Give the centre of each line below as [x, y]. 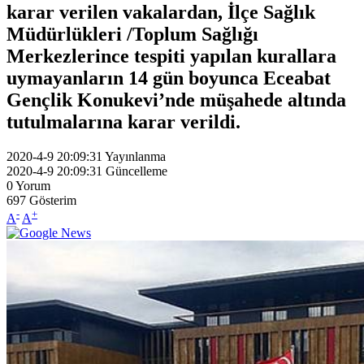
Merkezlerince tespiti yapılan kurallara [171, 56]
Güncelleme [136, 171]
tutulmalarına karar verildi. [123, 121]
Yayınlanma [135, 156]
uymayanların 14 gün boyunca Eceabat [169, 78]
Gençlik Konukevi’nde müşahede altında [176, 100]
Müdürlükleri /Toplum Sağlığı [132, 34]
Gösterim [53, 200]
